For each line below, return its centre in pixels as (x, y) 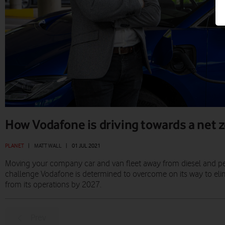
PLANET (15, 146)
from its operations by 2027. (53, 185)
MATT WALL (48, 146)
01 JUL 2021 (86, 146)
